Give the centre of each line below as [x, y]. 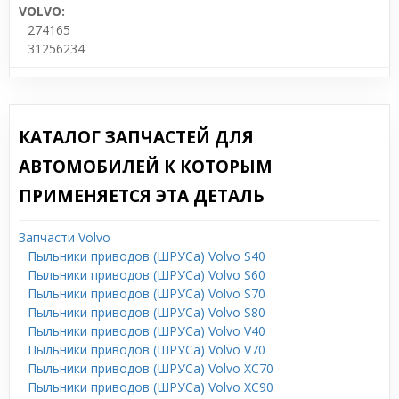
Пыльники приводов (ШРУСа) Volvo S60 [147, 275]
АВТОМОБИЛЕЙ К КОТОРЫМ [146, 167]
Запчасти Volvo [65, 237]
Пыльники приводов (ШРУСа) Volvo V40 [147, 331]
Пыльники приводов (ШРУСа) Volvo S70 [147, 293]
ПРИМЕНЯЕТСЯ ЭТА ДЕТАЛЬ [142, 196]
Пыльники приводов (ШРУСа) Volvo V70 [147, 350]
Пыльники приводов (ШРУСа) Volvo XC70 [151, 368]
